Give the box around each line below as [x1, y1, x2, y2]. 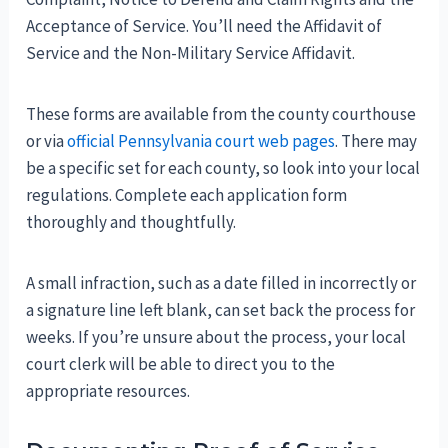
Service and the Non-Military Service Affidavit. [26, 42, 356, 65]
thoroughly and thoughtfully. [26, 211, 237, 234]
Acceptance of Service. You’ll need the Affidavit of [26, 15, 383, 38]
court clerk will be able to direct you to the [26, 353, 336, 376]
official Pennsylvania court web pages [67, 130, 336, 153]
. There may [335, 130, 418, 153]
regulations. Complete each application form [26, 184, 348, 207]
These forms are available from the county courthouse [26, 103, 417, 126]
